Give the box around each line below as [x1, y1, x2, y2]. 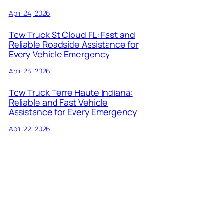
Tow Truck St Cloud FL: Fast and [8, 29, 135, 41]
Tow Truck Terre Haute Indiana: [8, 86, 133, 98]
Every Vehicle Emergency [8, 48, 110, 60]
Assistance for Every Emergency [8, 106, 137, 118]
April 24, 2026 [8, 8, 51, 18]
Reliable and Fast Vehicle [8, 96, 108, 108]
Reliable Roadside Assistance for [8, 38, 139, 51]
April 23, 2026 [8, 66, 51, 76]
